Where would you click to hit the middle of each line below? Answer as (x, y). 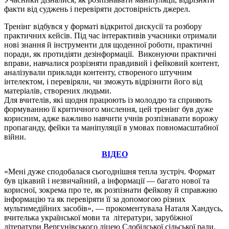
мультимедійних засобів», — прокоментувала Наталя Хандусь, (113, 208)
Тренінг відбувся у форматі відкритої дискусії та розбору (103, 26)
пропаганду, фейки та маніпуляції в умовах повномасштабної (111, 127)
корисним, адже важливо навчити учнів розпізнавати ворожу (111, 118)
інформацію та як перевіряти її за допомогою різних (95, 199)
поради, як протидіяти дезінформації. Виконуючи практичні (110, 54)
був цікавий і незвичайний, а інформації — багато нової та (107, 180)
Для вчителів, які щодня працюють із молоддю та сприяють (108, 100)
